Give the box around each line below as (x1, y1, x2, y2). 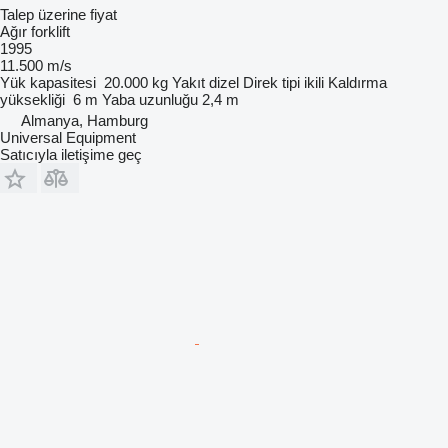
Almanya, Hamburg (21, 112, 148, 129)
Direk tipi (243, 74, 300, 91)
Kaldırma (328, 74, 387, 91)
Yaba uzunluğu (102, 91, 198, 108)
